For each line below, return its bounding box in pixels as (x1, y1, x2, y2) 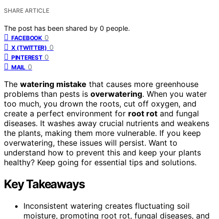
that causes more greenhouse (87, 79, 198, 89)
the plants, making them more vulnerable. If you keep (4, 128, 201, 138)
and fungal (157, 108, 199, 118)
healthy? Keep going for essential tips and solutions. (4, 157, 197, 167)
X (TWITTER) (11, 44, 47, 51)
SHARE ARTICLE (4, 6, 49, 14)
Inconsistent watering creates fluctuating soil (23, 200, 190, 211)
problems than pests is (4, 88, 90, 99)
